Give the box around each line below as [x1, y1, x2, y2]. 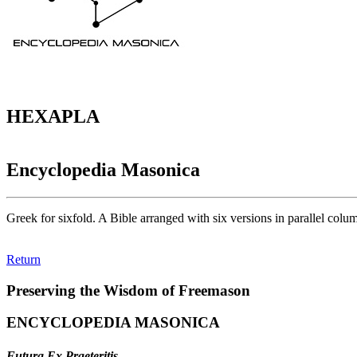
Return [6, 252, 41, 266]
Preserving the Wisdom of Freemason [6, 281, 250, 299]
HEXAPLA [6, 106, 100, 127]
